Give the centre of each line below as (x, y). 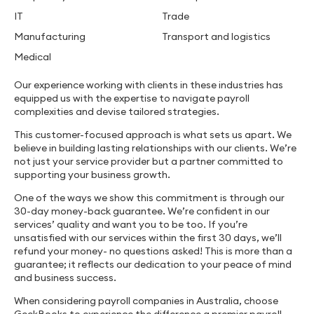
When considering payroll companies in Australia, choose (146, 301)
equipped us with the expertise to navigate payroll (132, 98)
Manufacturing (50, 36)
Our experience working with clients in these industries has (149, 85)
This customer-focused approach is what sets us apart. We (153, 135)
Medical (33, 57)
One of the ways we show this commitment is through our (149, 198)
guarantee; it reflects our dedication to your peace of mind (153, 264)
